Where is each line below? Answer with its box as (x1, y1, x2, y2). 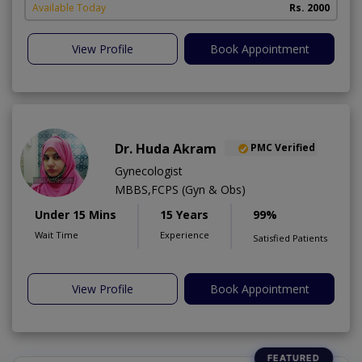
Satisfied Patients (253, 231, 327, 244)
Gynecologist (115, 162, 183, 179)
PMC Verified (250, 141, 315, 155)
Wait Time (35, 228, 78, 241)
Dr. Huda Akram (115, 139, 217, 158)
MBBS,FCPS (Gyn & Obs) (115, 181, 246, 197)
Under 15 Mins (35, 206, 116, 222)
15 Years (160, 206, 208, 222)
